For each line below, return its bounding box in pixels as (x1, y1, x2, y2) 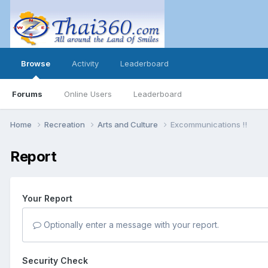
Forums (12, 89, 42, 99)
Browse (21, 59, 50, 68)
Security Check (22, 255, 88, 266)
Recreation (44, 119, 87, 129)
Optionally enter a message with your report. (41, 219, 219, 230)
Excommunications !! (170, 119, 247, 129)
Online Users (64, 89, 112, 99)
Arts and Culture (98, 119, 160, 129)
